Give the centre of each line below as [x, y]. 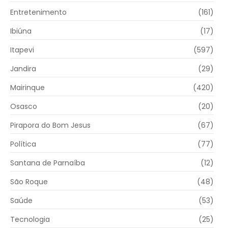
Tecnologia [30, 219]
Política [23, 144]
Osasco [24, 106]
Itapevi [22, 50]
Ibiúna [21, 31]
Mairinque [27, 87]
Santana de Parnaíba [48, 163]
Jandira [23, 68]
